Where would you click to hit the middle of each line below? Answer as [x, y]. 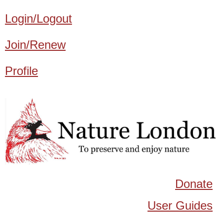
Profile [21, 71]
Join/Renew [35, 45]
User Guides [180, 205]
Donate [194, 184]
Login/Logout [38, 18]
